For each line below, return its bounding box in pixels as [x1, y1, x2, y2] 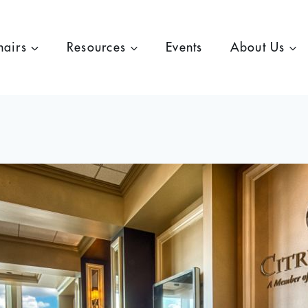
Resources [66, 41, 126, 54]
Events [166, 41, 203, 54]
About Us [230, 41, 285, 54]
